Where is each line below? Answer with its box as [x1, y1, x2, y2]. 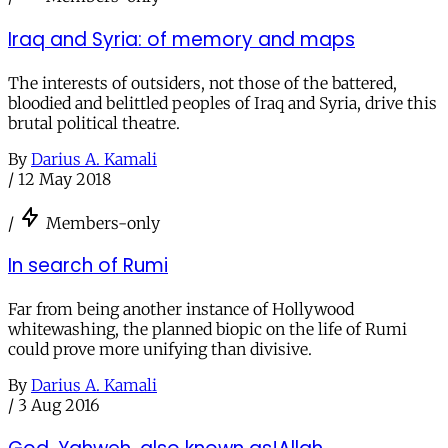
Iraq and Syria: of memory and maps [8, 25, 355, 53]
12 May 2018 [18, 168, 111, 189]
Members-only [46, 212, 160, 233]
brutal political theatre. [8, 112, 180, 133]
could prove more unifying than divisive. [8, 339, 312, 360]
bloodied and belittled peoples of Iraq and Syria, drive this [8, 92, 437, 113]
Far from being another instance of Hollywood [8, 299, 354, 320]
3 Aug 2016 [18, 395, 100, 416]
